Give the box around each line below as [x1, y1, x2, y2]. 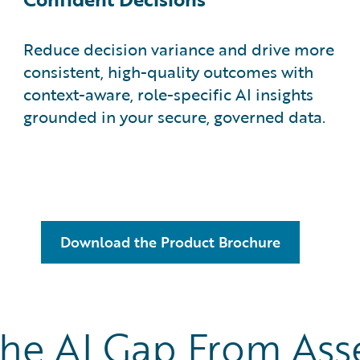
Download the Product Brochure [60, 231, 280, 252]
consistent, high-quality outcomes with [23, 59, 314, 84]
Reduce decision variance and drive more [23, 37, 335, 61]
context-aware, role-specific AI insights [23, 82, 314, 106]
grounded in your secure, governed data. [23, 104, 326, 129]
